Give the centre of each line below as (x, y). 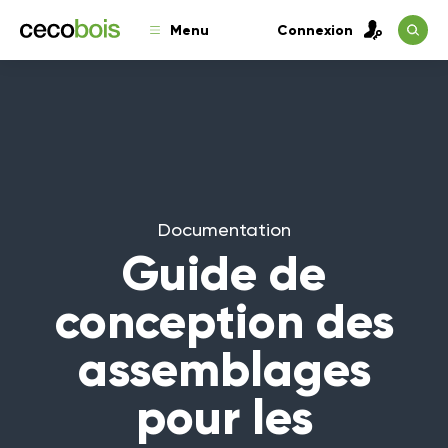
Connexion (315, 30)
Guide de (224, 273)
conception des (224, 321)
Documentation (224, 229)
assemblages (224, 369)
